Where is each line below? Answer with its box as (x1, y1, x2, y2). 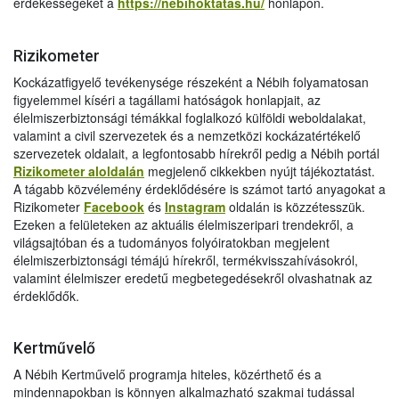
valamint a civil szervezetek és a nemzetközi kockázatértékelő (13, 126, 361, 144)
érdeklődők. (13, 286, 79, 305)
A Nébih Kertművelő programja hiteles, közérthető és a (13, 364, 322, 383)
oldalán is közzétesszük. (225, 197, 365, 216)
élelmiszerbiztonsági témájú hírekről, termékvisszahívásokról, (13, 250, 358, 269)
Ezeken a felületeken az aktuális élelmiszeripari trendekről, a (13, 215, 354, 233)
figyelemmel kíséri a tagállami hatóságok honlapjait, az (13, 90, 321, 109)
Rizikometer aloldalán (13, 161, 144, 180)
